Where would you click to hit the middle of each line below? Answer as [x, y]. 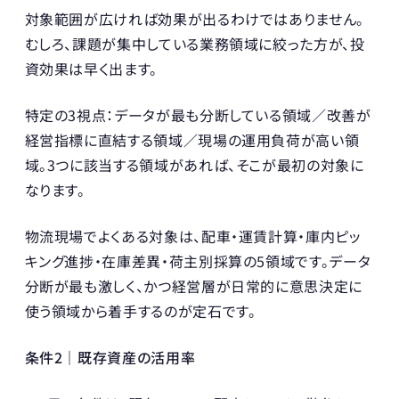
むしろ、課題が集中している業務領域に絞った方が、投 [195, 43]
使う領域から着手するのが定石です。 [140, 310]
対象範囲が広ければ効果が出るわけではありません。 [194, 18]
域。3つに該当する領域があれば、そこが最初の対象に [194, 164]
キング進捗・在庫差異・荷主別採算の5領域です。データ [198, 261]
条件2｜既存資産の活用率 [110, 357]
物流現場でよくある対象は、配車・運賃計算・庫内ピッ [193, 236]
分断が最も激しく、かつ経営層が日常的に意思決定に [193, 285]
